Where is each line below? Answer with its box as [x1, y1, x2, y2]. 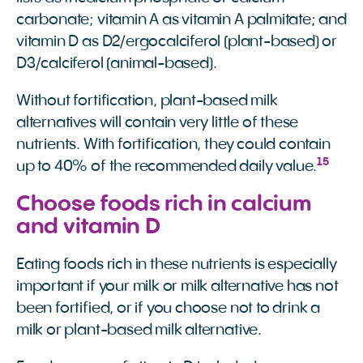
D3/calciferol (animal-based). [16, 57, 217, 72]
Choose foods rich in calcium [16, 194, 311, 216]
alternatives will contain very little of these [16, 116, 299, 131]
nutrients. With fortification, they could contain [16, 138, 331, 153]
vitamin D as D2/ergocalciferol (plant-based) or [16, 35, 338, 50]
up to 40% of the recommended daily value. [16, 160, 318, 175]
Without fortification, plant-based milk [16, 94, 278, 109]
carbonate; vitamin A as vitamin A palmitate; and [16, 13, 347, 28]
